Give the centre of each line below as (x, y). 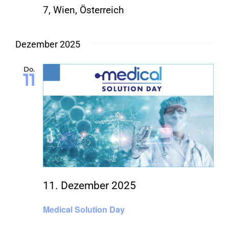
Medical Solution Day (84, 209)
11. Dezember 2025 (89, 185)
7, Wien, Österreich (83, 10)
